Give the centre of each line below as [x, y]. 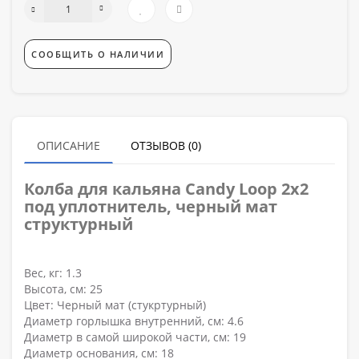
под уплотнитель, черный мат [151, 206]
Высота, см [54, 288]
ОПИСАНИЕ [69, 145]
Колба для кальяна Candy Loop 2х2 [166, 188]
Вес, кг [42, 272]
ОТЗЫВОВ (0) [166, 145]
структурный [79, 224]
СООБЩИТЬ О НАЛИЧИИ [98, 54]
